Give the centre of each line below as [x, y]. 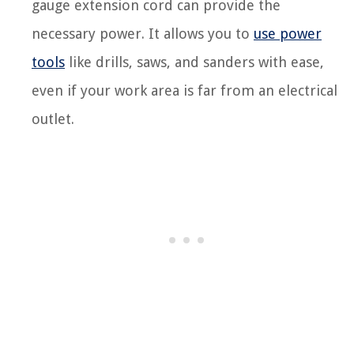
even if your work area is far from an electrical [185, 90]
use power [288, 34]
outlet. [53, 119]
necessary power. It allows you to [143, 34]
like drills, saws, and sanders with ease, [194, 62]
